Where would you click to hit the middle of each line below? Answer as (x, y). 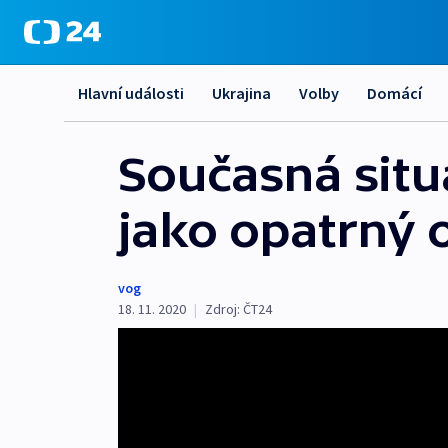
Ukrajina (241, 93)
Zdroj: (222, 309)
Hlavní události (131, 93)
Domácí (394, 93)
